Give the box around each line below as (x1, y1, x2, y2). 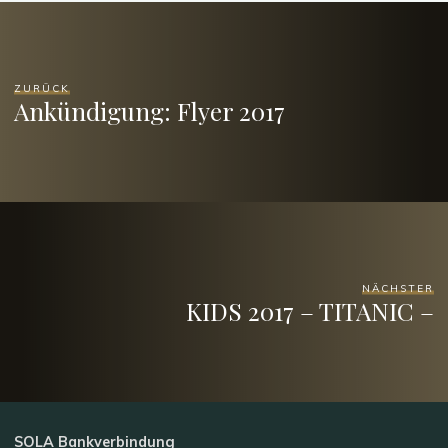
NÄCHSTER (361, 281, 434, 295)
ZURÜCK (14, 81, 71, 95)
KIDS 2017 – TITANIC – (185, 294, 434, 327)
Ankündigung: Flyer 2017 (14, 94, 286, 127)
